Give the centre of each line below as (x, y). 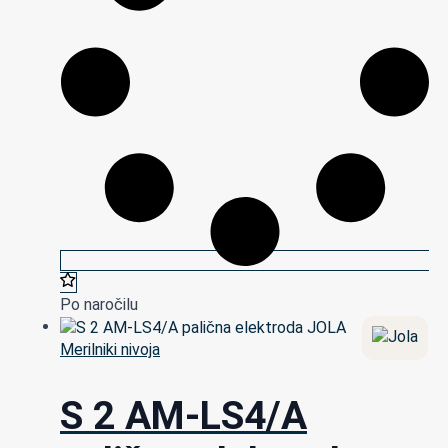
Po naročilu (99, 304)
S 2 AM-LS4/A (183, 416)
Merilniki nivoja (110, 349)
